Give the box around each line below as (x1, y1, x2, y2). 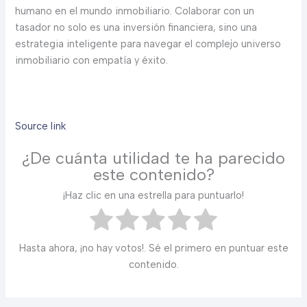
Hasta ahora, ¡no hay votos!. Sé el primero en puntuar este (19, 241, 288, 254)
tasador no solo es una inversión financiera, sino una (15, 21, 258, 34)
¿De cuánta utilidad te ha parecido (22, 148, 285, 169)
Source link (15, 119, 66, 132)
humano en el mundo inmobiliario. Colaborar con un (15, 5, 255, 18)
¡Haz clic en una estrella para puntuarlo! (63, 188, 244, 201)
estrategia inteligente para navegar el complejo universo (15, 38, 282, 51)
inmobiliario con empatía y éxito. (15, 54, 169, 67)
